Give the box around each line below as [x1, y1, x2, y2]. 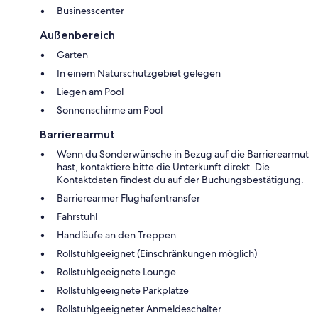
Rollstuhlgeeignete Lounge [57, 265, 176, 278]
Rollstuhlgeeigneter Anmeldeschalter [57, 302, 221, 315]
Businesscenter [57, 4, 124, 17]
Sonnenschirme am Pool [57, 103, 163, 116]
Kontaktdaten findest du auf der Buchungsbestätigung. [57, 172, 304, 186]
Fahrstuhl [57, 209, 97, 223]
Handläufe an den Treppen [57, 228, 176, 241]
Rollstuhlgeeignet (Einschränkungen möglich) [57, 246, 257, 260]
